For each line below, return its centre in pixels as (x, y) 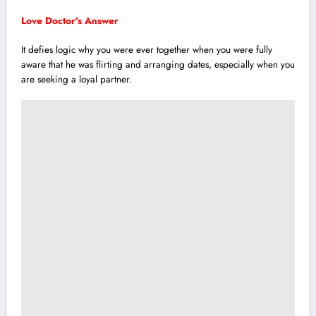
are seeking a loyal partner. (77, 79)
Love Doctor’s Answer (70, 21)
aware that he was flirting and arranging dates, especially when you (158, 64)
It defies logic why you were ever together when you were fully (147, 49)
